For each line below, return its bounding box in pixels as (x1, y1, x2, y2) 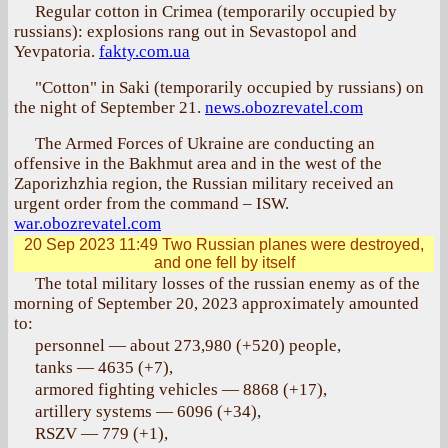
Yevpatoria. (14, 42, 99, 61)
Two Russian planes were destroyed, (158, 236, 424, 253)
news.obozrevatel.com (205, 98, 363, 117)
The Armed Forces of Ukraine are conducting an (35, 134, 375, 153)
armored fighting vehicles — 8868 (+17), (35, 380, 327, 399)
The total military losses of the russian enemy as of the (35, 274, 420, 293)
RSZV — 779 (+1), (35, 424, 168, 443)
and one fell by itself (153, 254, 295, 271)
